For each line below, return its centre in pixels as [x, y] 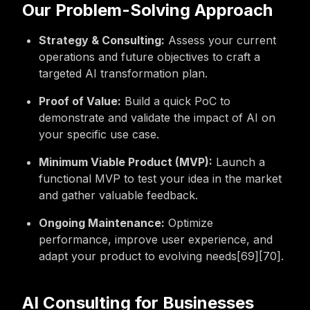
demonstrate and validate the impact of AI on [157, 118]
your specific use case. [99, 134]
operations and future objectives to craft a [149, 57]
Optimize [189, 223]
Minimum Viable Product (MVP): [126, 162]
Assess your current [220, 40]
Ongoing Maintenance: [102, 223]
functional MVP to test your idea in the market [160, 179]
